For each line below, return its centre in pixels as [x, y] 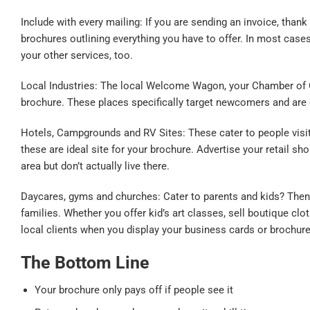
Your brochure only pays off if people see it [134, 290]
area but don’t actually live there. [95, 166]
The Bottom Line [85, 262]
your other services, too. [77, 56]
